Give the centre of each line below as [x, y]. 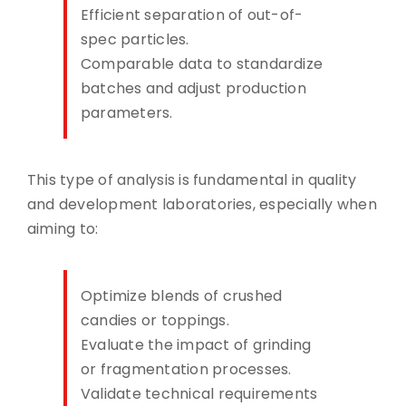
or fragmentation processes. [186, 369]
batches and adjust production [193, 88]
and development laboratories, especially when [202, 204]
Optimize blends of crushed [181, 295]
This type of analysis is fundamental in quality [192, 179]
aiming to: [63, 228]
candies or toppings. [155, 320]
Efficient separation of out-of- [192, 14]
